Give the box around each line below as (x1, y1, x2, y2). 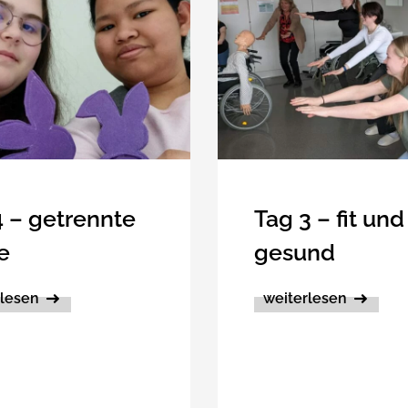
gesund (254, 238, 335, 266)
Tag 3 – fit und (254, 204, 404, 232)
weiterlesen (263, 289, 347, 307)
